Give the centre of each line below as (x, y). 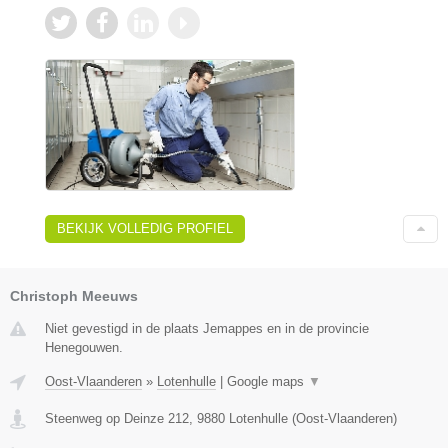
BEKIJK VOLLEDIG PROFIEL (145, 228)
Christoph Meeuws (74, 295)
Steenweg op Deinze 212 (117, 418)
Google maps (267, 381)
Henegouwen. (84, 347)
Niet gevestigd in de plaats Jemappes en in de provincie (207, 328)
